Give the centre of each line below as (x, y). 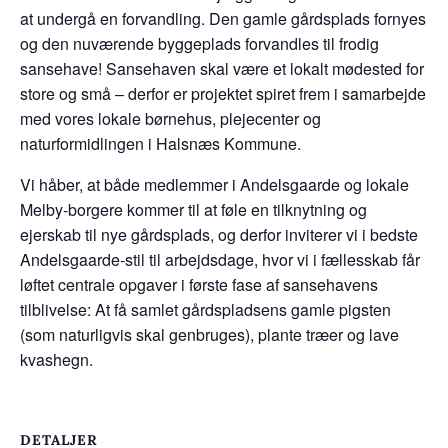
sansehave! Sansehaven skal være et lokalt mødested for (222, 69)
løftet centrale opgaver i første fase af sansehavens (199, 285)
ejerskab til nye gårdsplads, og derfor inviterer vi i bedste (219, 235)
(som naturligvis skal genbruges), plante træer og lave (209, 335)
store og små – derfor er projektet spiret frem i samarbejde (223, 94)
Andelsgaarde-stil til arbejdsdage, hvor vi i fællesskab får (220, 260)
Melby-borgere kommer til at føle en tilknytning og (193, 210)
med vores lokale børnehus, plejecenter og (170, 119)
